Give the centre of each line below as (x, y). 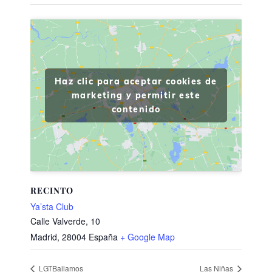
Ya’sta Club (52, 207)
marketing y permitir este (136, 95)
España (103, 237)
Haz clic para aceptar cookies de (136, 81)
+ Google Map (148, 237)
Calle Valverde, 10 (65, 221)
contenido (136, 109)
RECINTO (52, 191)
